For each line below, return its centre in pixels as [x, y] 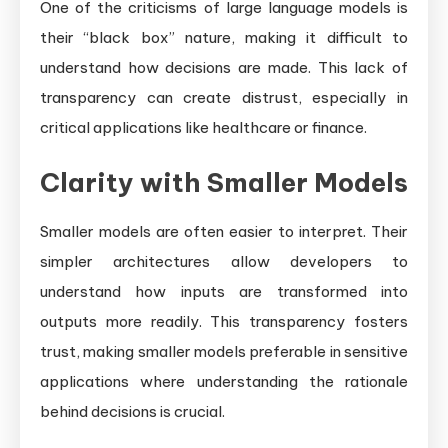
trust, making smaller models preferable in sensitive [224, 351]
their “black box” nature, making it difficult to [224, 37]
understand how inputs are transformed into [224, 291]
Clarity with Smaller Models [224, 182]
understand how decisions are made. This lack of [224, 67]
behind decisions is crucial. [132, 411]
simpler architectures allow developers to [224, 261]
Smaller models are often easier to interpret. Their [224, 231]
